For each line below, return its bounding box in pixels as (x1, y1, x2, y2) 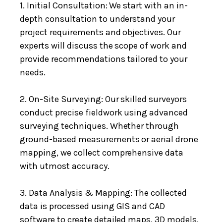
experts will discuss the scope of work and (20, 40, 187, 51)
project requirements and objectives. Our (20, 26, 181, 38)
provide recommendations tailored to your (20, 53, 188, 64)
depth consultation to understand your (20, 13, 175, 24)
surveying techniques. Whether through (20, 120, 179, 131)
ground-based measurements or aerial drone (20, 133, 199, 145)
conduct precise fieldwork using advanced (20, 107, 188, 118)
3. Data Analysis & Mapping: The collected (20, 187, 187, 198)
